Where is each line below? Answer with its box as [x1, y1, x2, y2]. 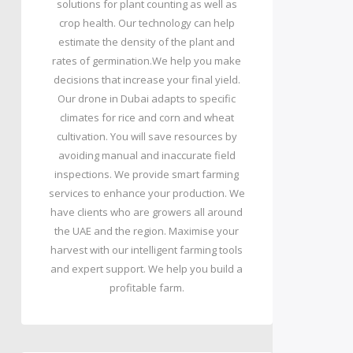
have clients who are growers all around [50, 205, 243, 219]
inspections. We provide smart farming [54, 167, 240, 181]
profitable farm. [109, 281, 184, 295]
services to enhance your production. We [48, 186, 245, 200]
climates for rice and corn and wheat [59, 110, 234, 124]
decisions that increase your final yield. [53, 72, 240, 87]
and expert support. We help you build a [50, 262, 243, 276]
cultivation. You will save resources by [56, 129, 237, 143]
